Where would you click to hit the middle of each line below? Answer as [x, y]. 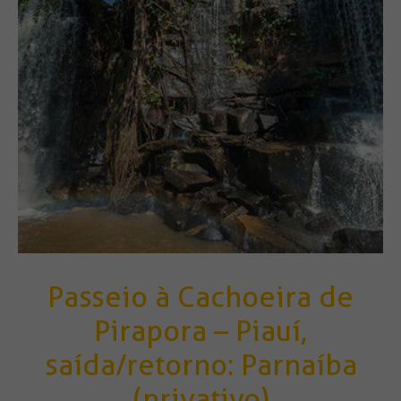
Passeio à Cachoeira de [200, 297]
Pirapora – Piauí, [200, 331]
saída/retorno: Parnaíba [200, 365]
